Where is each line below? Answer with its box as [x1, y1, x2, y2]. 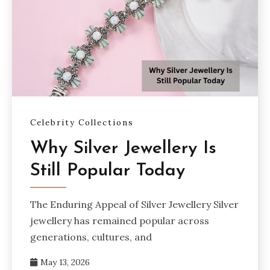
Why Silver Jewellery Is [30, 139, 216, 159]
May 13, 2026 [40, 257, 90, 268]
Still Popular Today [30, 162, 185, 181]
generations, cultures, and [30, 231, 152, 243]
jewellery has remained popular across [30, 215, 209, 227]
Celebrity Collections [30, 117, 134, 128]
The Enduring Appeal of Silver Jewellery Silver [30, 198, 239, 211]
